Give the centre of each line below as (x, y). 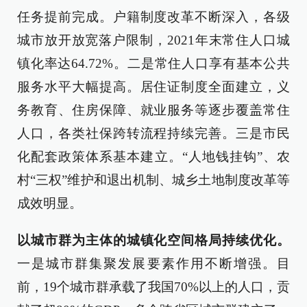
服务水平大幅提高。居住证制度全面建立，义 (153, 86)
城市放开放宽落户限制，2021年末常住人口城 (153, 40)
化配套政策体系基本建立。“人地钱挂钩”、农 (153, 156)
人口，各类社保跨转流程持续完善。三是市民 (153, 133)
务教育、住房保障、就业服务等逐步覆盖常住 (153, 110)
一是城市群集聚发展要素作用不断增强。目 (153, 263)
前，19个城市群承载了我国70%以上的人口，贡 (153, 286)
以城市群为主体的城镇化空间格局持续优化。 (153, 240)
